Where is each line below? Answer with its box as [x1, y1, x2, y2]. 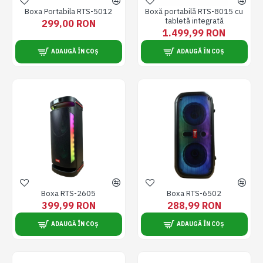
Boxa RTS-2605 [41, 188, 96, 198]
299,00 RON [41, 17, 96, 29]
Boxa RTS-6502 [167, 188, 222, 198]
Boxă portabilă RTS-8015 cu [145, 6, 244, 16]
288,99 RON [167, 199, 221, 211]
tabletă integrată [164, 15, 224, 26]
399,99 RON [41, 199, 96, 211]
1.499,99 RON [163, 26, 226, 39]
